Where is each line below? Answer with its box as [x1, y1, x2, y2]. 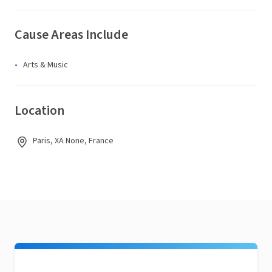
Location [15, 101, 64, 120]
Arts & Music [23, 59, 68, 71]
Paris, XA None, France [33, 135, 114, 147]
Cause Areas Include [15, 25, 128, 44]
